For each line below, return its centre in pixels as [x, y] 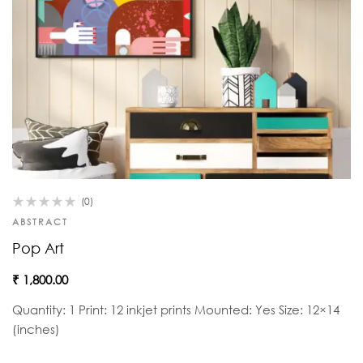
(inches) [36, 329]
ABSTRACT [40, 222]
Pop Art [38, 248]
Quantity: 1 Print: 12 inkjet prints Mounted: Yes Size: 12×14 [176, 309]
